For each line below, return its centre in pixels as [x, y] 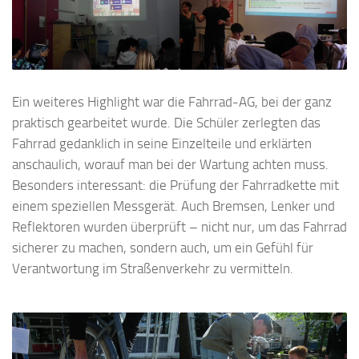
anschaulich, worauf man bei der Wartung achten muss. [170, 165]
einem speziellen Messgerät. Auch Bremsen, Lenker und [173, 206]
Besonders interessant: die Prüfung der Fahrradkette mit [175, 186]
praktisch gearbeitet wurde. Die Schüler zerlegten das [166, 123]
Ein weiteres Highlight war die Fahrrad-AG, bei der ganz [172, 102]
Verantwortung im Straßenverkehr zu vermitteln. [153, 269]
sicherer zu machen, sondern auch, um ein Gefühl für [163, 248]
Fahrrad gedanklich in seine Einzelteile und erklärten [162, 144]
